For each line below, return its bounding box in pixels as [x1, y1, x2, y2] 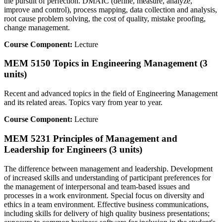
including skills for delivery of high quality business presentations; [4, 209, 210, 218]
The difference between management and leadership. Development [4, 164, 213, 173]
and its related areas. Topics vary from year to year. [4, 98, 163, 107]
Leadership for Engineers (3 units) [4, 144, 142, 155]
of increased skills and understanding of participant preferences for [4, 173, 211, 182]
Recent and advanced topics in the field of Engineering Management [4, 89, 218, 98]
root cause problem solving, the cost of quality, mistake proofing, [4, 14, 206, 23]
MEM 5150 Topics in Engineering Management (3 [4, 58, 208, 69]
